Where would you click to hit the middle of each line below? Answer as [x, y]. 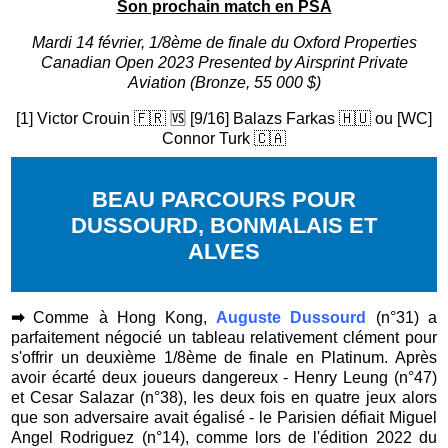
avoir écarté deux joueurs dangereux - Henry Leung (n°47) [224, 378]
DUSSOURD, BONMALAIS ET [224, 225]
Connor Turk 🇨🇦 [224, 138]
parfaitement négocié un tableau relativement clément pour [224, 338]
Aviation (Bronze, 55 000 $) [224, 82]
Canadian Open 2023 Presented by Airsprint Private [224, 62]
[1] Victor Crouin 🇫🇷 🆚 [103, 118]
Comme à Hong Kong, [125, 318]
